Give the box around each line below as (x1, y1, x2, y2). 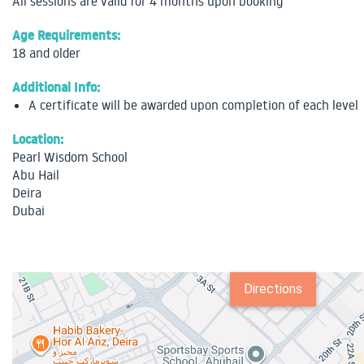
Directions (244, 281, 302, 297)
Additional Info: (12, 78, 100, 97)
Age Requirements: (12, 26, 120, 45)
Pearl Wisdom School (12, 149, 128, 166)
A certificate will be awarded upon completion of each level (28, 97, 358, 114)
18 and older (12, 45, 80, 62)
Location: (12, 130, 63, 149)
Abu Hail (12, 167, 59, 184)
